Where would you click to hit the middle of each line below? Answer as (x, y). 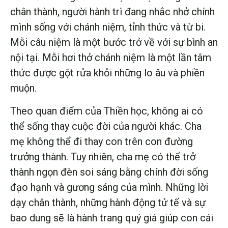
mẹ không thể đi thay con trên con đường (102, 141)
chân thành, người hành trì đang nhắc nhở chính (112, 12)
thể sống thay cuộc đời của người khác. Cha (106, 126)
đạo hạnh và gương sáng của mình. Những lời (109, 187)
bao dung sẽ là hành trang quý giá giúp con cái (112, 218)
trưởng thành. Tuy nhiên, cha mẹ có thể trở (103, 156)
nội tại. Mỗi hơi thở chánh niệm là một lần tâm (111, 58)
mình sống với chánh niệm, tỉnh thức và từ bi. (108, 27)
